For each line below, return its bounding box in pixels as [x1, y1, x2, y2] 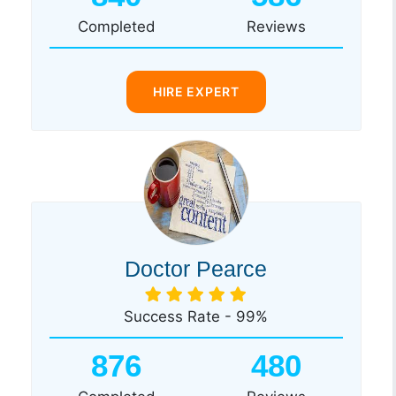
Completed [77, 17, 155, 35]
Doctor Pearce [125, 255, 268, 281]
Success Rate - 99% [124, 307, 269, 325]
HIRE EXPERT [152, 83, 240, 99]
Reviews [246, 17, 306, 35]
